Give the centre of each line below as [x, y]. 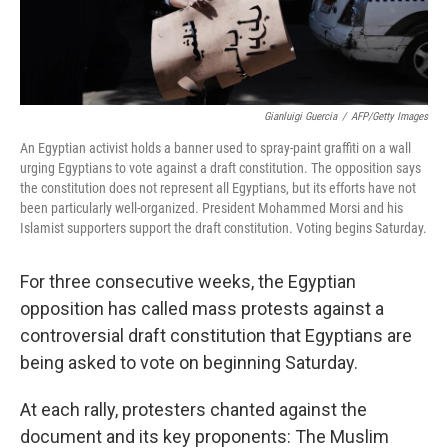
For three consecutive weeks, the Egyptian [188, 282]
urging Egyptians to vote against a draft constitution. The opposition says [220, 168]
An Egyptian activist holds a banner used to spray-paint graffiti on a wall [215, 148]
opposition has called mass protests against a [202, 309]
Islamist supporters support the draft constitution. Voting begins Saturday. [223, 228]
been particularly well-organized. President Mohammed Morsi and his [211, 208]
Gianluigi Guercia [300, 117]
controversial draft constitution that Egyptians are [216, 336]
